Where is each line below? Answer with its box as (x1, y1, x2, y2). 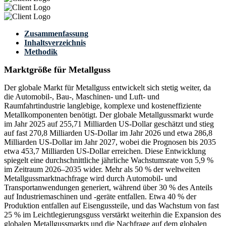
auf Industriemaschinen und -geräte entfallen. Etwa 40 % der (4, 192, 196, 201)
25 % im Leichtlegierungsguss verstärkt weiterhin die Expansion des (4, 210, 221, 219)
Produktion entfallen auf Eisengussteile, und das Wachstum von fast (4, 201, 219, 210)
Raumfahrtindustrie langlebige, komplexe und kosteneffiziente (4, 101, 201, 110)
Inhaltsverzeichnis (24, 38, 86, 47)
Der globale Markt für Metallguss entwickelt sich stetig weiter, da (4, 83, 211, 92)
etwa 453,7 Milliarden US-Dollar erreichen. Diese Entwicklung (4, 147, 206, 156)
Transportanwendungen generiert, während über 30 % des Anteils (4, 183, 212, 192)
